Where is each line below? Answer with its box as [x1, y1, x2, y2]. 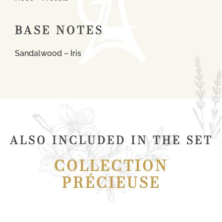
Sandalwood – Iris [15, 48, 81, 58]
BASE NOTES [15, 21, 104, 39]
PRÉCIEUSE [61, 171, 161, 194]
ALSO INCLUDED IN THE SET [9, 131, 213, 149]
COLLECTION [54, 154, 168, 177]
